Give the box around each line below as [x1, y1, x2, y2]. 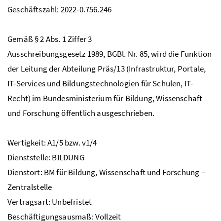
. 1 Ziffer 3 [58, 33, 92, 44]
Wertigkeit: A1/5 [7, 137, 65, 148]
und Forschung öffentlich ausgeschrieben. [7, 107, 155, 118]
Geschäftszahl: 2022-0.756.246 [7, 3, 112, 15]
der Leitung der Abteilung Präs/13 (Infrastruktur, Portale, [7, 63, 206, 74]
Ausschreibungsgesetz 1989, [7, 48, 107, 59]
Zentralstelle [7, 181, 52, 192]
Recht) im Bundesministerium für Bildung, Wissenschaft [7, 92, 203, 104]
